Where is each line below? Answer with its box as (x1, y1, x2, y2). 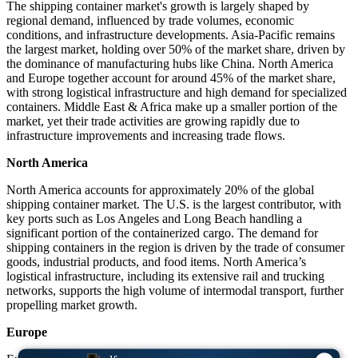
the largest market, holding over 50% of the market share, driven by (6, 42, 345, 57)
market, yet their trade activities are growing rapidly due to (6, 114, 300, 129)
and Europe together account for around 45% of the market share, (6, 71, 336, 86)
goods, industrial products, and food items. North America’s (6, 255, 306, 269)
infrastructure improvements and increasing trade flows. (6, 129, 285, 143)
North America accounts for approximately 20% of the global (6, 183, 314, 197)
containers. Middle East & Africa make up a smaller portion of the (6, 100, 337, 114)
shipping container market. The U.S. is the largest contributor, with (6, 197, 341, 212)
